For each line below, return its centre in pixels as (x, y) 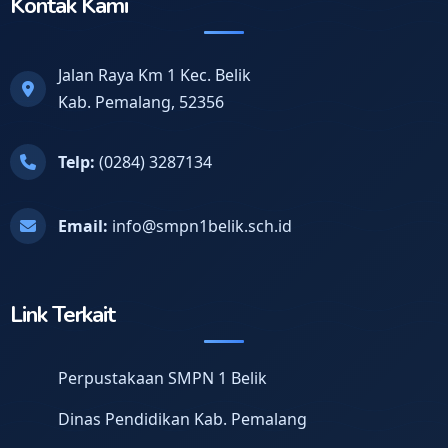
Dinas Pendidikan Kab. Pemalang (182, 419)
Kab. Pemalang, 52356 (141, 102)
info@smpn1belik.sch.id (200, 225)
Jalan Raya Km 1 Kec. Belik (154, 75)
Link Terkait (62, 315)
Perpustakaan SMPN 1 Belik (162, 378)
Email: (83, 225)
